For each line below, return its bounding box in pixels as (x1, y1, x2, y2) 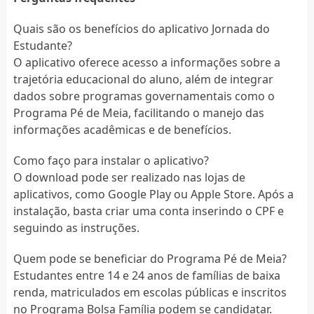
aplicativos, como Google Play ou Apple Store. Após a (13, 186, 294, 202)
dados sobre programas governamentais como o (13, 88, 275, 104)
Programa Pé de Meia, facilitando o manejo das (13, 104, 264, 121)
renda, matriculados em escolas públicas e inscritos (13, 284, 287, 300)
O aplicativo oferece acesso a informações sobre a (13, 54, 280, 70)
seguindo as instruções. (13, 219, 139, 235)
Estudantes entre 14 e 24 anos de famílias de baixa (13, 267, 280, 283)
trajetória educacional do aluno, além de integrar (13, 71, 273, 87)
